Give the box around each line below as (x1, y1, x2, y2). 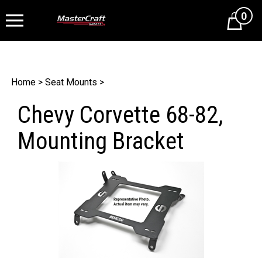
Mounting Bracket (18, 127, 184, 155)
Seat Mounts (45, 77, 97, 88)
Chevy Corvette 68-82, (18, 101, 223, 129)
